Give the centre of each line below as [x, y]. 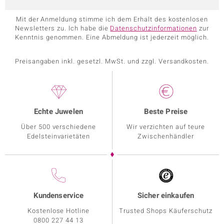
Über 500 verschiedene [58, 127]
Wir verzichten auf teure [166, 127]
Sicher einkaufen [166, 196]
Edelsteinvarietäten [58, 136]
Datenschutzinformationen [153, 28]
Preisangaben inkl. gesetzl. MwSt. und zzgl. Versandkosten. [112, 61]
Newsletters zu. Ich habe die [63, 28]
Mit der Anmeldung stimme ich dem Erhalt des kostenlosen [112, 19]
